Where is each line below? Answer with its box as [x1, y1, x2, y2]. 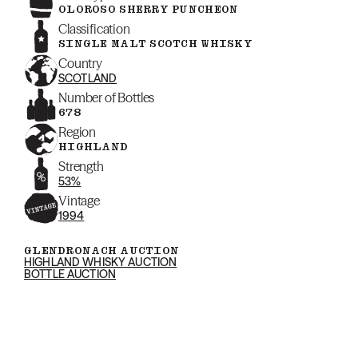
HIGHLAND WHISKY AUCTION [24, 255, 177, 269]
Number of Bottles [58, 89, 155, 105]
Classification [58, 21, 130, 37]
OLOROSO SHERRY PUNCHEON [58, 2, 239, 16]
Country [58, 55, 102, 71]
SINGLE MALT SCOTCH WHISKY [58, 37, 253, 50]
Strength [58, 158, 104, 174]
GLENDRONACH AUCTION [24, 244, 180, 257]
